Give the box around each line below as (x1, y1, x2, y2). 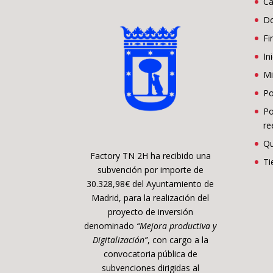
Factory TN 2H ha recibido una (90, 150, 211, 162)
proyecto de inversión (107, 206, 193, 218)
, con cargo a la (147, 234, 208, 246)
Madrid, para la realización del (91, 192, 210, 204)
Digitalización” (92, 234, 147, 246)
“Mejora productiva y (136, 220, 217, 232)
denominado (84, 220, 137, 232)
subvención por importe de (97, 164, 204, 176)
